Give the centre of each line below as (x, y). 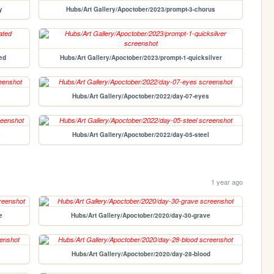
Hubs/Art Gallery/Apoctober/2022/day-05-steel (141, 134)
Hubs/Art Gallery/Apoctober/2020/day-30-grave (141, 215)
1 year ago (227, 181)
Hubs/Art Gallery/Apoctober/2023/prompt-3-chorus (141, 9)
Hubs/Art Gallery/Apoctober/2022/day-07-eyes (141, 96)
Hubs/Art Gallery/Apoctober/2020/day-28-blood (141, 254)
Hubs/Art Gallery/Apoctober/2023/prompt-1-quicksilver (141, 57)
